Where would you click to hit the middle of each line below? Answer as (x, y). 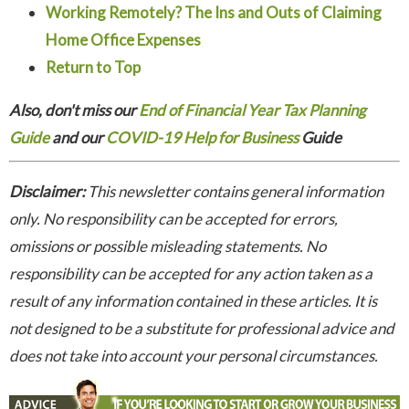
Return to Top (93, 68)
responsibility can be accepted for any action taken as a (191, 274)
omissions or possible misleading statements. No (168, 246)
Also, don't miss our (74, 110)
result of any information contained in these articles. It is (193, 301)
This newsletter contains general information (234, 192)
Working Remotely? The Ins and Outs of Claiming (214, 13)
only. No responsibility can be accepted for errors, (173, 219)
